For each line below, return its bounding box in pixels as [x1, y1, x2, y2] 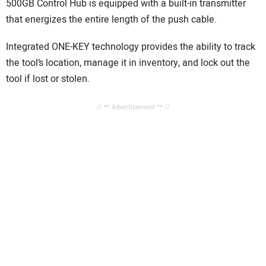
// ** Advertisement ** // [96, 102, 170, 113]
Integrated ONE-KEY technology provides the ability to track [6, 40, 255, 55]
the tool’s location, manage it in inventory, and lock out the [6, 56, 250, 71]
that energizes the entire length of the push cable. [6, 12, 217, 27]
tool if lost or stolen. [6, 72, 90, 87]
